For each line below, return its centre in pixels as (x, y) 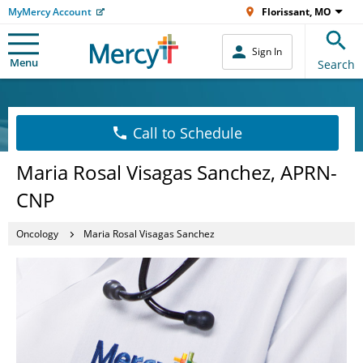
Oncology (37, 233)
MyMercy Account (50, 12)
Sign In (267, 51)
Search (336, 64)
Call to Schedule (187, 133)
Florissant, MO (297, 12)
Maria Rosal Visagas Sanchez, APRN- (177, 172)
